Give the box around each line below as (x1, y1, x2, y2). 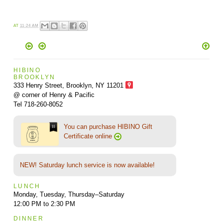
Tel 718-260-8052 (13, 100, 63, 108)
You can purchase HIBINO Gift (63, 122, 152, 130)
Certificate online (63, 132, 114, 140)
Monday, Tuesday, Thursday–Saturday (13, 190, 124, 198)
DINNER (13, 215, 44, 222)
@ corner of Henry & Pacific (13, 91, 95, 99)
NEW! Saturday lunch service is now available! (19, 161, 155, 169)
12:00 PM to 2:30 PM (13, 200, 75, 208)
